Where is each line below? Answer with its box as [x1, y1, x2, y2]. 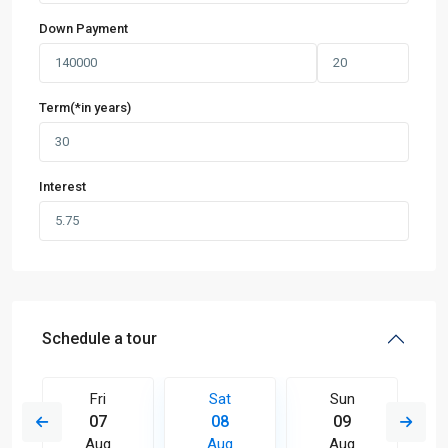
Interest [39, 179, 86, 194]
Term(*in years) [39, 100, 131, 115]
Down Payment [39, 21, 128, 36]
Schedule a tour [42, 329, 157, 348]
